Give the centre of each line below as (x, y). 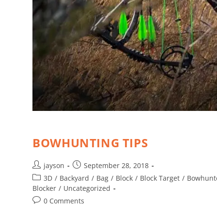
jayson (54, 166)
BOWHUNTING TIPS (90, 143)
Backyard (75, 178)
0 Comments (64, 201)
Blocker (45, 188)
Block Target (160, 178)
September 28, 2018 (116, 166)
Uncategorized (87, 188)
